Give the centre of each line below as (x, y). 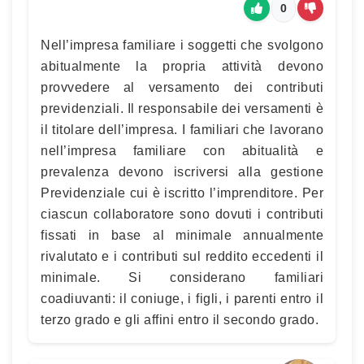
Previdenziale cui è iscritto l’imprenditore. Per (182, 193)
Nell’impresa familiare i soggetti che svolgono (182, 45)
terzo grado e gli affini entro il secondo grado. (180, 320)
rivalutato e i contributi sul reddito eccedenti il (182, 256)
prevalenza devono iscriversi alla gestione (182, 172)
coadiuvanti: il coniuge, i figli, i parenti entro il (182, 299)
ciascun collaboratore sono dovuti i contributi (182, 214)
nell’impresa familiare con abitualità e (182, 151)
